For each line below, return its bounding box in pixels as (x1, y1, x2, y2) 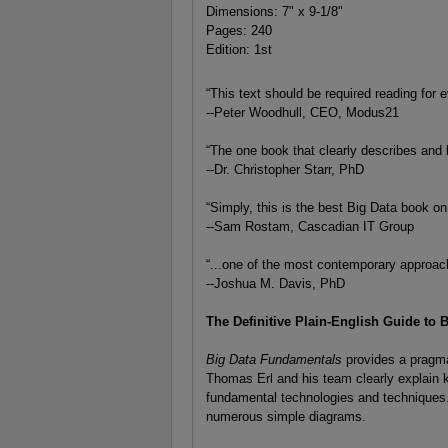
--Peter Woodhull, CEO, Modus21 (205, 105, 399, 121)
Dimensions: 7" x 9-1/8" (205, 3, 343, 19)
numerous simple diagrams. (205, 409, 366, 425)
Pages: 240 (205, 22, 272, 38)
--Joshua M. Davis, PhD (205, 276, 345, 292)
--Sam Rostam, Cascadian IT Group (205, 219, 414, 235)
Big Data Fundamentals (205, 352, 346, 368)
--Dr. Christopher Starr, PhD (205, 162, 364, 178)
